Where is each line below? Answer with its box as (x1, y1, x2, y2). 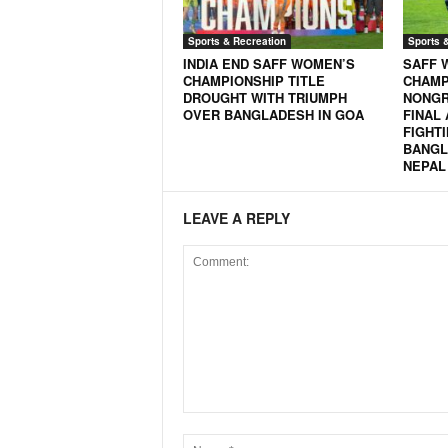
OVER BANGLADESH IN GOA (182, 105, 364, 124)
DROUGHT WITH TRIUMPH (182, 88, 347, 107)
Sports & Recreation (187, 34, 286, 48)
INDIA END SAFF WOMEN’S (182, 54, 355, 73)
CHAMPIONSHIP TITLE (182, 71, 325, 90)
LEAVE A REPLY (182, 208, 290, 228)
